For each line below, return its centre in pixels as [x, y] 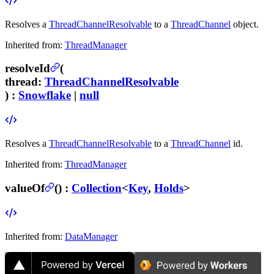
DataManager [91, 236]
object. [245, 24]
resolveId [28, 68]
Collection [97, 188]
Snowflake [45, 95]
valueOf [25, 188]
